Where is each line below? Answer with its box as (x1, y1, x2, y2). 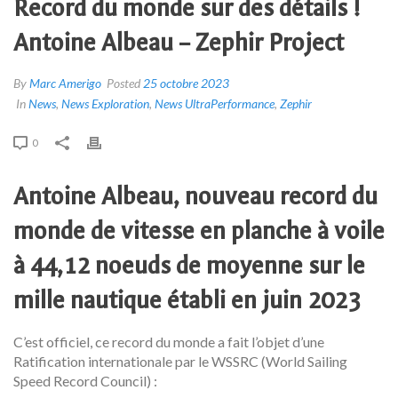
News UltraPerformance (155, 95, 275, 111)
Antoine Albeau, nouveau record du (13, 181, 378, 211)
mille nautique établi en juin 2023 (13, 285, 361, 314)
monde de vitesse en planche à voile (13, 216, 385, 245)
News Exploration (61, 95, 149, 111)
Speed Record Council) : (13, 371, 157, 389)
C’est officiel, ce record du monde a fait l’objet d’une (13, 332, 324, 350)
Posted (104, 75, 143, 91)
